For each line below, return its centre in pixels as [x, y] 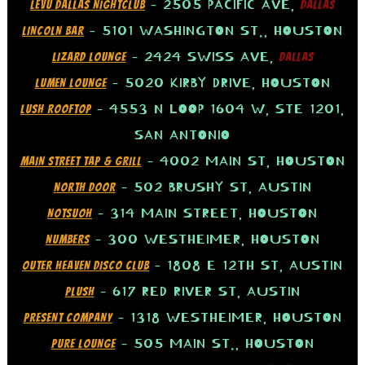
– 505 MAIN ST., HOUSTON [215, 344]
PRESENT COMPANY [68, 318]
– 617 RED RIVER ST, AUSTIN [197, 292]
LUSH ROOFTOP [56, 110]
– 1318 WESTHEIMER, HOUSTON [227, 318]
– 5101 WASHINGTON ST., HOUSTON [213, 31]
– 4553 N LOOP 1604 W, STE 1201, [218, 110]
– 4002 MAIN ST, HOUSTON [243, 162]
